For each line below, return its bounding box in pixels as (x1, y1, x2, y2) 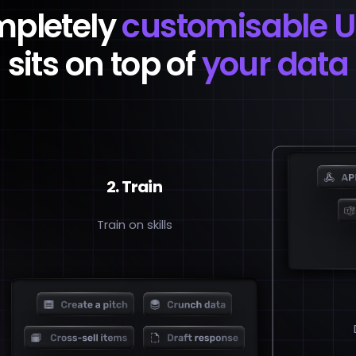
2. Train (106, 176, 162, 198)
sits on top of (7, 42, 202, 87)
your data (201, 42, 349, 87)
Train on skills (96, 216, 172, 233)
